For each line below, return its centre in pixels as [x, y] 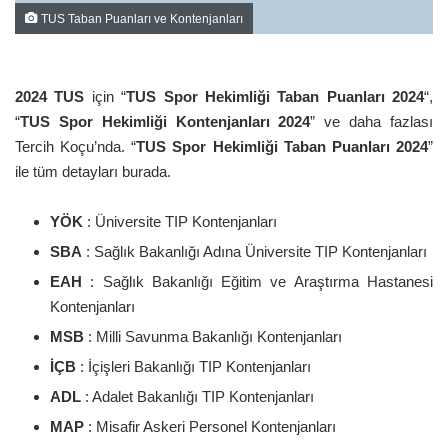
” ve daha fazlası [372, 121]
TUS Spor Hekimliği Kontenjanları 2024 [165, 121]
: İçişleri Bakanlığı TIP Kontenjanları [193, 366]
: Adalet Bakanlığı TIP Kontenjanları [197, 396]
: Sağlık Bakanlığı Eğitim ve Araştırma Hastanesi [257, 281]
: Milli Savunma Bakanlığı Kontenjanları [213, 336]
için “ [105, 96]
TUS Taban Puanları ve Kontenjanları [140, 18]
